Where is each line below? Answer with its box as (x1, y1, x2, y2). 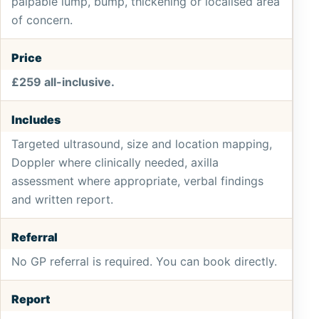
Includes (11, 113, 61, 127)
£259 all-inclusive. (11, 75, 115, 89)
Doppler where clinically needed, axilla (11, 155, 219, 169)
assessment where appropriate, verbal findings (11, 174, 263, 188)
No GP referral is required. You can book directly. (11, 254, 277, 268)
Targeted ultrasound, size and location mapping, (11, 137, 272, 151)
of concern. (11, 13, 73, 27)
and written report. (11, 192, 113, 206)
